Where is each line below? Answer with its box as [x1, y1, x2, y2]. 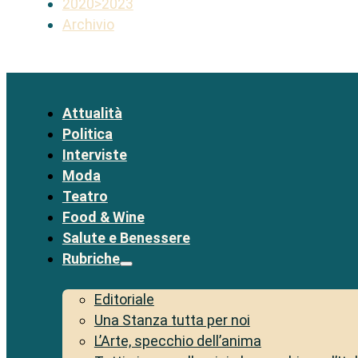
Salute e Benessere [62, 229, 190, 247]
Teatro [62, 188, 108, 205]
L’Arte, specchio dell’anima [93, 332, 261, 350]
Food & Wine [62, 209, 145, 226]
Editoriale [93, 291, 154, 308]
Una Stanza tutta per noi [93, 312, 250, 329]
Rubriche [62, 250, 120, 268]
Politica [62, 125, 113, 143]
